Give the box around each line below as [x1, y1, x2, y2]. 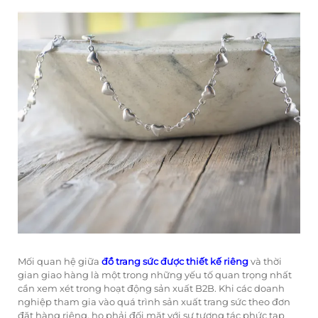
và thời [251, 256, 282, 268]
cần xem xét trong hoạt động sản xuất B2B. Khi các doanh [18, 283, 285, 295]
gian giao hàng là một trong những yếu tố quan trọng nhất [18, 269, 292, 281]
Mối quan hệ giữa [18, 256, 102, 268]
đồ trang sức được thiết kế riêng [102, 256, 251, 268]
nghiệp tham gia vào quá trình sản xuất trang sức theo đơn [18, 296, 290, 308]
